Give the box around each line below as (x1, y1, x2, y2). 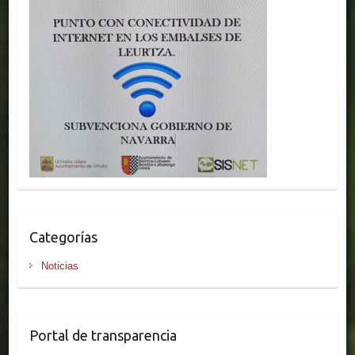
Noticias (40, 260, 78, 273)
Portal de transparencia (29, 327, 177, 344)
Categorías (29, 229, 97, 246)
